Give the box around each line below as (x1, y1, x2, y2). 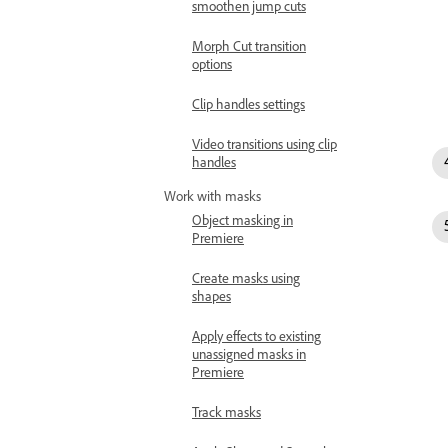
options (192, 56, 232, 73)
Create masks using (192, 270, 300, 287)
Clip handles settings (192, 96, 305, 113)
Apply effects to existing (192, 328, 321, 345)
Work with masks (164, 188, 261, 205)
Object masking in (192, 212, 293, 229)
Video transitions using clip (192, 136, 337, 153)
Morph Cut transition (192, 38, 306, 55)
